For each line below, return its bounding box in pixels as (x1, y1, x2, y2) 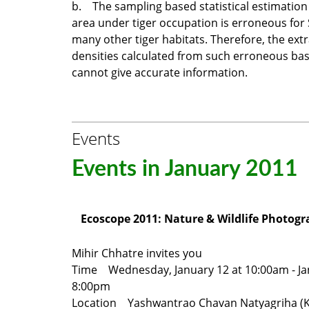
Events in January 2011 (72, 157, 298, 180)
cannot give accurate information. (72, 64, 248, 80)
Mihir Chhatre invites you (72, 245, 202, 261)
